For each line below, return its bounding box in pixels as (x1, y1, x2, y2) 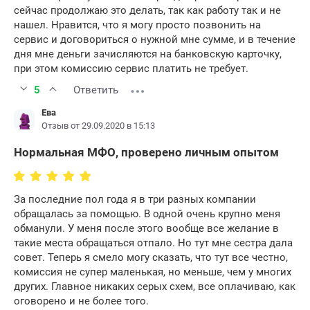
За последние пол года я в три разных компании (14, 193, 256, 206)
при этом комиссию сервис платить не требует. (14, 62, 248, 75)
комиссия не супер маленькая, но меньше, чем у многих (14, 266, 291, 279)
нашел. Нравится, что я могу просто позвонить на (14, 19, 261, 32)
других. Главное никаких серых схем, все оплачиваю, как (14, 280, 295, 293)
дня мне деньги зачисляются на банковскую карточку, (14, 48, 282, 61)
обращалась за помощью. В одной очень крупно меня (14, 208, 280, 221)
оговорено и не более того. (14, 295, 149, 308)
